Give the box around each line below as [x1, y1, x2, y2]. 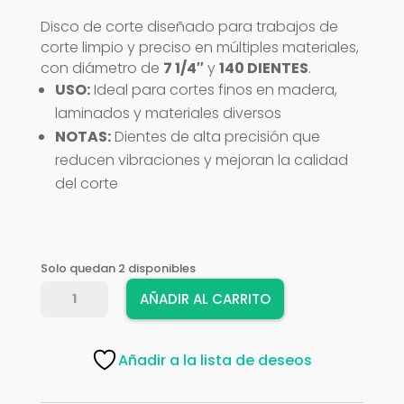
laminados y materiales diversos [54, 103, 281, 124]
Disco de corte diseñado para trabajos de [40, 16, 338, 37]
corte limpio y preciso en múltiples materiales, [40, 37, 359, 58]
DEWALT [39, 301, 94, 321]
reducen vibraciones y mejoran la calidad [54, 150, 348, 170]
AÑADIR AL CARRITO [139, 289, 271, 308]
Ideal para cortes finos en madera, [89, 79, 337, 100]
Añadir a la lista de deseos [118, 349, 313, 371]
